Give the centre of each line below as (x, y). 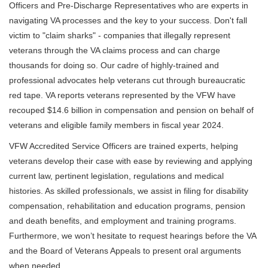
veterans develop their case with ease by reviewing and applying (131, 161)
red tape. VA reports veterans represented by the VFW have (122, 95)
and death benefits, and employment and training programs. (123, 221)
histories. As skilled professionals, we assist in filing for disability (129, 191)
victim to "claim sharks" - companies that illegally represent (120, 35)
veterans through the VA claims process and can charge (115, 50)
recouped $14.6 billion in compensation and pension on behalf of (131, 110)
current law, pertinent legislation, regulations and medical (116, 176)
